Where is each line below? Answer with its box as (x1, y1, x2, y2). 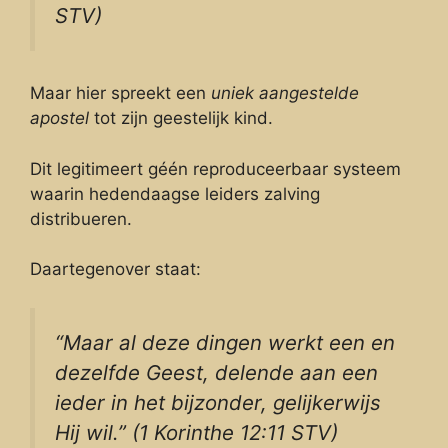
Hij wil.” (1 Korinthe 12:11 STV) (55, 419, 338, 445)
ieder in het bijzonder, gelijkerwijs (55, 389, 381, 415)
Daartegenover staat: (30, 259, 201, 280)
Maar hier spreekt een (30, 83, 211, 104)
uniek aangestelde (211, 83, 359, 104)
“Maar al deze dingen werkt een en (55, 329, 395, 355)
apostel (30, 108, 89, 129)
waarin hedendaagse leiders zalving (30, 183, 320, 204)
